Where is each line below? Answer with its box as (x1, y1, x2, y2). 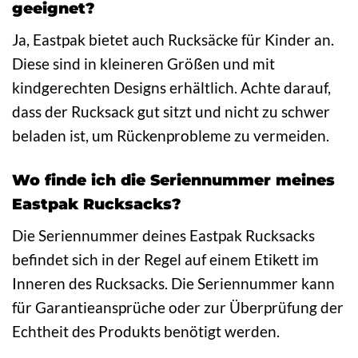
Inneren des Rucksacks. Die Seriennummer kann (12, 273, 335, 292)
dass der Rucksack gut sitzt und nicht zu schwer (12, 102, 330, 121)
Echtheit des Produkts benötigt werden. (12, 321, 280, 340)
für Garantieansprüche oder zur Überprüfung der (12, 297, 344, 316)
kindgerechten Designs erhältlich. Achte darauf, (12, 78, 331, 97)
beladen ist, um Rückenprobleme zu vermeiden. (12, 126, 329, 145)
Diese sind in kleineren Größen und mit (12, 54, 275, 73)
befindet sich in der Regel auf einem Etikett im (12, 249, 319, 268)
